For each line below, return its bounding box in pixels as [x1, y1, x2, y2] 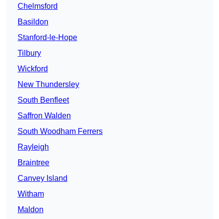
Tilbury [18, 49, 41, 58]
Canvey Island [18, 174, 67, 183]
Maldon [18, 205, 44, 214]
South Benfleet [18, 96, 69, 105]
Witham [18, 190, 44, 198]
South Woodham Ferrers [18, 127, 103, 136]
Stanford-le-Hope [18, 33, 77, 42]
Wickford [18, 65, 48, 73]
